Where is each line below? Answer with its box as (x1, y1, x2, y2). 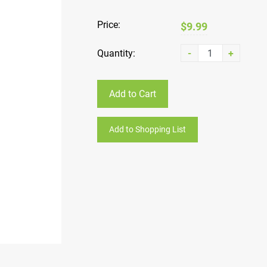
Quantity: (97, 47, 135, 59)
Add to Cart (108, 88, 156, 100)
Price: (97, 19, 120, 30)
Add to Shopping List (108, 125, 186, 134)
